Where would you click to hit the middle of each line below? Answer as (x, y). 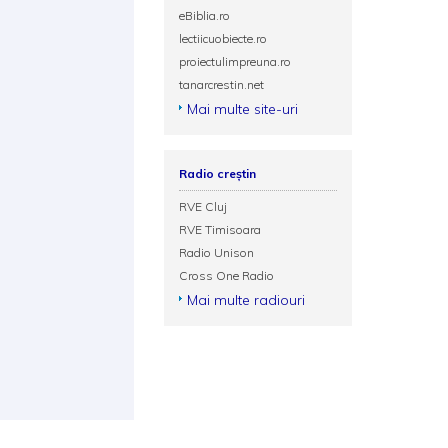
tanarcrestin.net (222, 84)
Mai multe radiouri (246, 300)
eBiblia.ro (205, 15)
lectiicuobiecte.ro (223, 38)
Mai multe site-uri (243, 109)
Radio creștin (218, 173)
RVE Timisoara (220, 229)
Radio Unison (217, 252)
